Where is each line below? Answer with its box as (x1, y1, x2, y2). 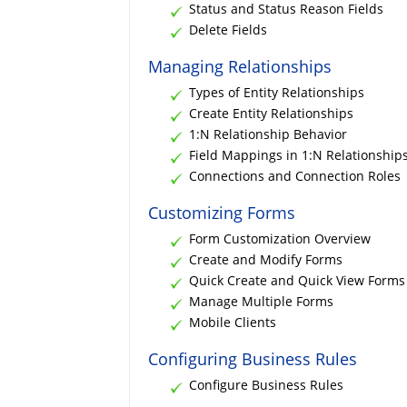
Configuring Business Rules (148, 347, 357, 370)
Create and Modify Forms (189, 250, 342, 268)
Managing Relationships (148, 55, 332, 77)
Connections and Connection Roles (189, 166, 401, 184)
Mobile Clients (189, 313, 276, 331)
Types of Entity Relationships (189, 83, 364, 101)
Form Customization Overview (189, 229, 371, 247)
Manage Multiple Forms (189, 292, 333, 310)
